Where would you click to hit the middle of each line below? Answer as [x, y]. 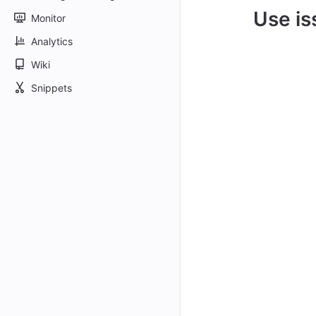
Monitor [48, 18]
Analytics [52, 41]
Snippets [51, 87]
